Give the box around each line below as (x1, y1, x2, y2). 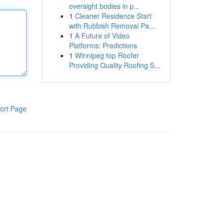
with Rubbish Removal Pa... (69, 21, 155, 31)
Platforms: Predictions (69, 40, 137, 50)
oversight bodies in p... (69, 1, 140, 11)
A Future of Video (74, 31, 130, 40)
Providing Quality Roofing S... (69, 60, 160, 70)
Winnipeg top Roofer (74, 50, 139, 60)
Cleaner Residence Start (74, 11, 151, 21)
